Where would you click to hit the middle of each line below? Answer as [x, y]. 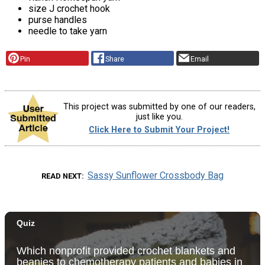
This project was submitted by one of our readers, [159, 107]
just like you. [159, 117]
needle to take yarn [68, 31]
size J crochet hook [69, 8]
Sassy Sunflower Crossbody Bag [156, 175]
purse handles [58, 20]
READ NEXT [61, 176]
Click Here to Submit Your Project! [159, 130]
